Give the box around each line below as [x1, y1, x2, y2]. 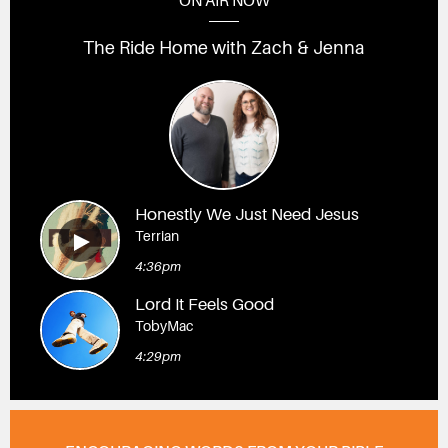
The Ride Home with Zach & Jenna [83, 38, 365, 59]
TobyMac [134, 318, 193, 335]
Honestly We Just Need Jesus [134, 205, 359, 225]
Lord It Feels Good [134, 295, 274, 315]
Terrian [134, 228, 179, 245]
